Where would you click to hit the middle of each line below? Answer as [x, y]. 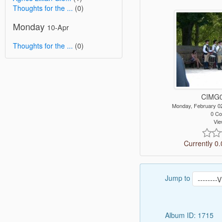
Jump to [178, 178]
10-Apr [58, 27]
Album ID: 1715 [190, 215]
